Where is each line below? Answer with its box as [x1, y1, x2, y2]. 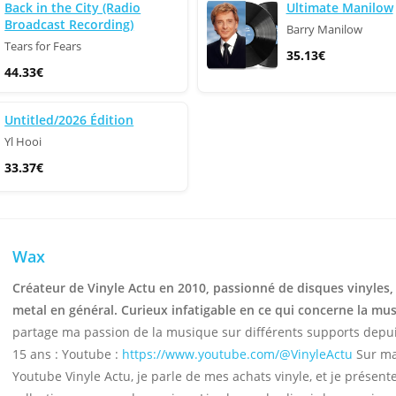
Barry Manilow [286, 22, 362, 37]
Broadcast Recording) [4, 16, 134, 33]
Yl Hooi [4, 134, 42, 149]
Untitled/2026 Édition [4, 111, 134, 128]
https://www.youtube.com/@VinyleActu [122, 346, 354, 362]
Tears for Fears [4, 39, 82, 54]
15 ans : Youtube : [12, 346, 123, 362]
